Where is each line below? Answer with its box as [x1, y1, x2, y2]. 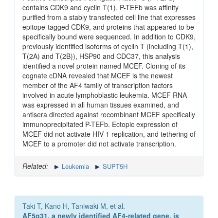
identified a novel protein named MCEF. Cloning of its [22, 61, 185, 71]
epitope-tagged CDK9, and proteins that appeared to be [22, 22, 194, 32]
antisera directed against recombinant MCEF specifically [22, 109, 195, 120]
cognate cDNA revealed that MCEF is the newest [22, 71, 173, 81]
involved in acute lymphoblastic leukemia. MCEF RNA [22, 90, 187, 100]
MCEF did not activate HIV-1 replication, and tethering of [22, 129, 196, 139]
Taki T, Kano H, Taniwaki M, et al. [22, 201, 125, 211]
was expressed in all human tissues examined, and [22, 100, 179, 110]
